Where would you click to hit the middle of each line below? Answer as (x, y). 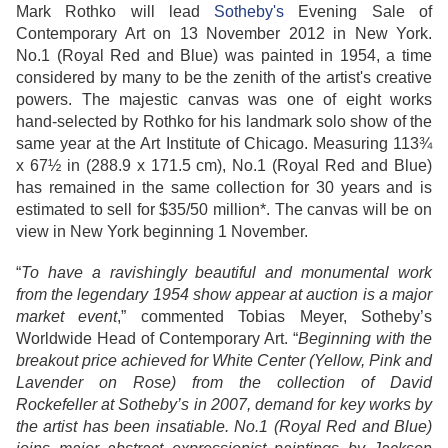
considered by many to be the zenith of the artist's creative (224, 78)
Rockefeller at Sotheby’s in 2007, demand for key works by (224, 405)
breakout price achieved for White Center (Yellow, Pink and (224, 361)
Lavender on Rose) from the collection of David (224, 383)
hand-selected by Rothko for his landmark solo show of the (224, 122)
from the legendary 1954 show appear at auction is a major (224, 295)
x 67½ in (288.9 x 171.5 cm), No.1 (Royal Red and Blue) (224, 166)
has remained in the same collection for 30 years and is (224, 188)
